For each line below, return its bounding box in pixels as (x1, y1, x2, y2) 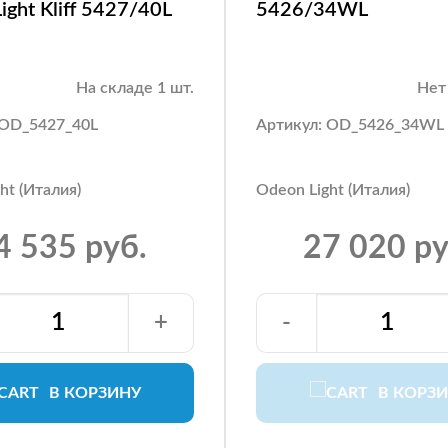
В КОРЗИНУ (48, 384, 141, 401)
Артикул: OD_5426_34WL (256, 116, 444, 133)
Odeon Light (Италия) (256, 181, 410, 198)
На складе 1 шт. (76, 79, 194, 96)
